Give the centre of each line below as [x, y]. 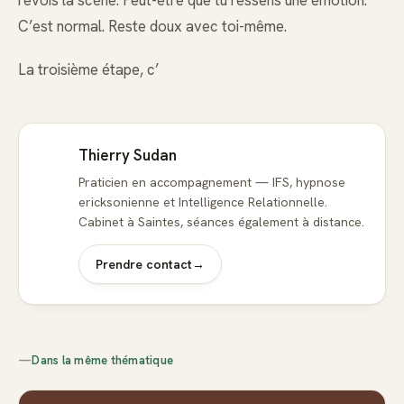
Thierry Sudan [128, 156]
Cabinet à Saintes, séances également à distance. [221, 222]
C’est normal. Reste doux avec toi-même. [152, 27]
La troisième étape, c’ [88, 70]
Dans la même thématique [103, 361]
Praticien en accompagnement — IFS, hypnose [212, 183]
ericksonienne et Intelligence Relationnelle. [203, 202]
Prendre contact [144, 265]
